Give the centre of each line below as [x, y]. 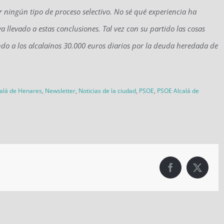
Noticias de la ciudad [107, 90]
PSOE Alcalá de [178, 90]
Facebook [187, 171]
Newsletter [60, 90]
